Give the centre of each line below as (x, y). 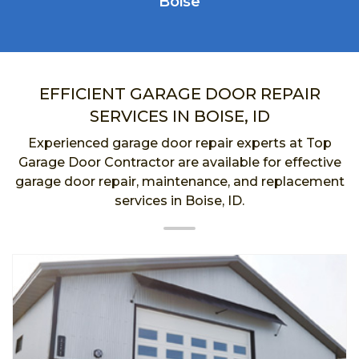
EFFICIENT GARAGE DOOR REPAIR (179, 93)
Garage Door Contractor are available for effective (179, 162)
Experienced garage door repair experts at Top (179, 143)
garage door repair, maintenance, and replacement (179, 181)
